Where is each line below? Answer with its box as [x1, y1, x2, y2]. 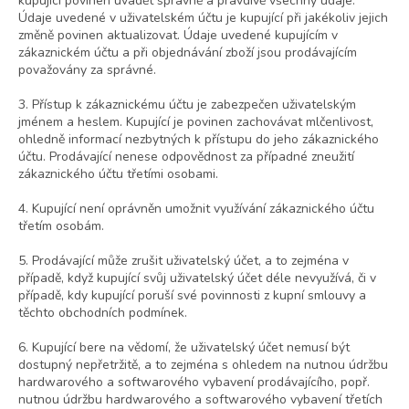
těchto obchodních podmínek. [18, 304, 187, 322]
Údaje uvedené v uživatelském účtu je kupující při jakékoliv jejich [18, 9, 388, 27]
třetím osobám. [18, 217, 104, 236]
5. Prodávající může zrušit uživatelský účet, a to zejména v [18, 252, 349, 270]
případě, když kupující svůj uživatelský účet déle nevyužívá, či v [18, 269, 376, 288]
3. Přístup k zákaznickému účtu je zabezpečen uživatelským [18, 96, 356, 114]
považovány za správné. [18, 61, 156, 79]
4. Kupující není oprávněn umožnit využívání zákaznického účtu [18, 200, 374, 218]
